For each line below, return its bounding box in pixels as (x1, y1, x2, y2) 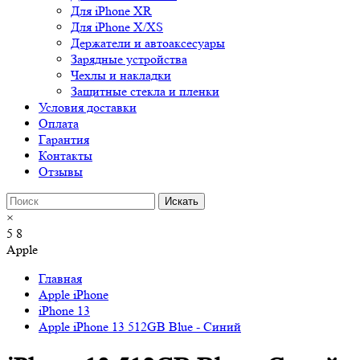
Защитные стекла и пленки (71, 84, 219, 100)
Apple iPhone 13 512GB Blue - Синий (39, 319, 241, 335)
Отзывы (39, 164, 83, 180)
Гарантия (39, 132, 89, 148)
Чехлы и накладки (71, 67, 171, 84)
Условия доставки (39, 100, 137, 116)
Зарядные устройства (71, 51, 187, 67)
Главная (39, 271, 82, 287)
